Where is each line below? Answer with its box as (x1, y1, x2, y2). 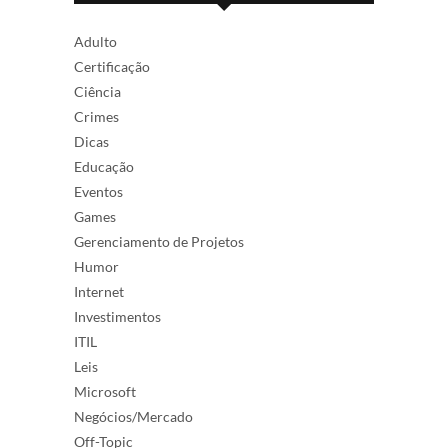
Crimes (74, 108, 119, 125)
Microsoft (74, 383, 136, 400)
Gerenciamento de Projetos (74, 233, 244, 250)
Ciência (74, 83, 121, 100)
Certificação (74, 58, 150, 75)
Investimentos (74, 308, 161, 325)
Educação (74, 158, 134, 175)
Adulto (74, 33, 117, 50)
